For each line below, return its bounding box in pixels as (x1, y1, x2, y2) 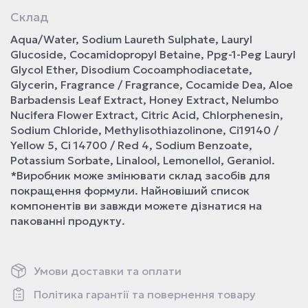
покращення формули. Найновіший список (10, 184, 250, 197)
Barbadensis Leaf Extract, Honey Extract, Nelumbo (10, 93, 278, 107)
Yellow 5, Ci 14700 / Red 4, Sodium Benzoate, (10, 138, 252, 152)
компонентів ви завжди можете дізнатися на (10, 199, 262, 212)
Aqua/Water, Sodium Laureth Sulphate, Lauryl (10, 32, 252, 46)
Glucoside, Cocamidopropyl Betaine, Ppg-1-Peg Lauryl (10, 47, 296, 61)
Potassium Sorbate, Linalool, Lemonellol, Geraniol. (10, 153, 275, 167)
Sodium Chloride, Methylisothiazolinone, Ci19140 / (10, 123, 278, 137)
